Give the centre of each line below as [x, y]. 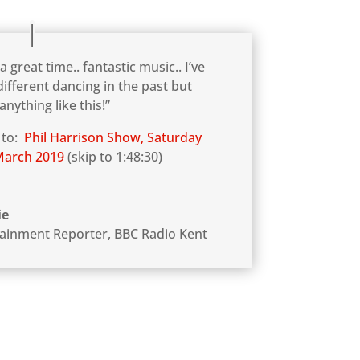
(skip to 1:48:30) [114, 157]
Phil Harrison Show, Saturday [113, 138]
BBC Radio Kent [161, 234]
